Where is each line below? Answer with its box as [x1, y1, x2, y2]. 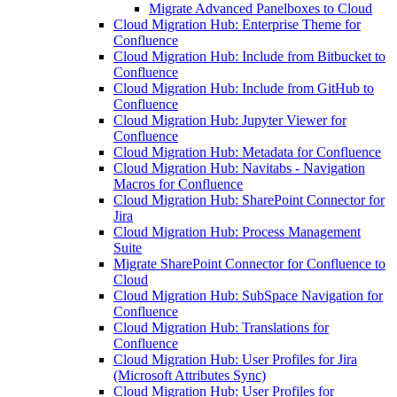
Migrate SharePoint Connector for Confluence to [113, 256, 385, 271]
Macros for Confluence [113, 176, 243, 191]
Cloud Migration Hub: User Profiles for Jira [113, 352, 357, 367]
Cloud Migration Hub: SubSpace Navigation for [113, 288, 383, 303]
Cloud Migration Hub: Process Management [113, 224, 361, 239]
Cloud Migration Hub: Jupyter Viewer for [113, 113, 346, 128]
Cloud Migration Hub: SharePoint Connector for [113, 192, 385, 207]
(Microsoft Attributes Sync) [113, 368, 266, 383]
